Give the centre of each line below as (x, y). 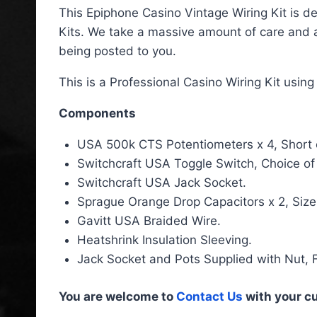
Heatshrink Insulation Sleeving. (164, 240)
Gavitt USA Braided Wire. (149, 221)
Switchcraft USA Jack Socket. (161, 183)
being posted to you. (117, 51)
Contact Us (209, 296)
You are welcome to (117, 296)
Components (97, 114)
